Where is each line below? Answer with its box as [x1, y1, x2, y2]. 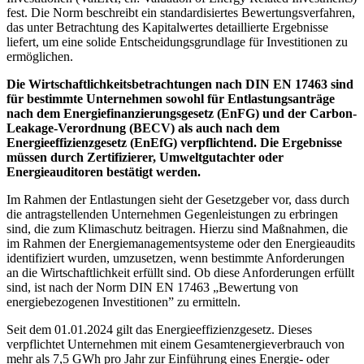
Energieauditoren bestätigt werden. [6, 165, 201, 180]
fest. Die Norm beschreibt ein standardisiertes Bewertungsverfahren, [6, 6, 355, 20]
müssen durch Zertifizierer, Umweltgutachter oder [6, 150, 284, 165]
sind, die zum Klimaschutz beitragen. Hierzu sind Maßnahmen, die [6, 222, 348, 236]
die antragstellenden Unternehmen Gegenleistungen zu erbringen [6, 207, 338, 222]
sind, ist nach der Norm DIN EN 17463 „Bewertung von [6, 280, 298, 295]
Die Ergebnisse [260, 136, 342, 150]
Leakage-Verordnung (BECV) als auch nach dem [6, 121, 279, 136]
